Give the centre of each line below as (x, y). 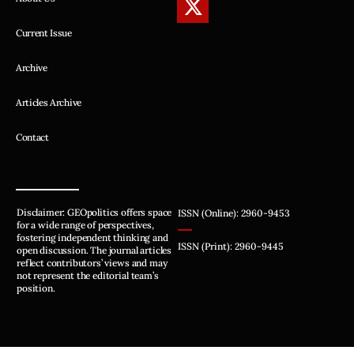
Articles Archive (49, 102)
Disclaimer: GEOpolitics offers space (94, 212)
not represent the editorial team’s (88, 275)
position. (36, 288)
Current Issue (44, 32)
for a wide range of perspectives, (85, 224)
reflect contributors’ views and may (92, 262)
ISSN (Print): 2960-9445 (230, 246)
